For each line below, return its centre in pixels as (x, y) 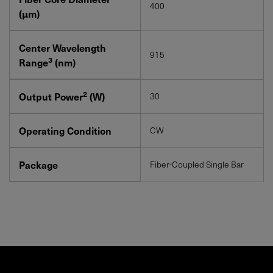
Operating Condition (65, 130)
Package (38, 164)
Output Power (51, 96)
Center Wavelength (62, 47)
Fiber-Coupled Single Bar (197, 164)
